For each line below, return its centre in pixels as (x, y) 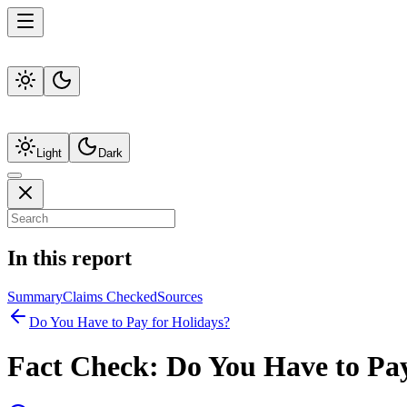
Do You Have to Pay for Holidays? (129, 322)
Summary (35, 296)
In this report (69, 258)
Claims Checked (110, 296)
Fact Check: (87, 367)
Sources (180, 296)
